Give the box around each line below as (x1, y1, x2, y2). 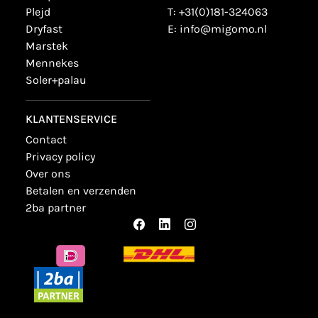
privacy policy (32, 150, 95, 163)
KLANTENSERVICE (26, 112, 117, 126)
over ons (33, 167, 70, 180)
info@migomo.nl (180, 22, 267, 35)
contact (33, 133, 67, 146)
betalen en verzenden (33, 184, 136, 197)
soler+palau (33, 73, 87, 87)
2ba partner (32, 201, 86, 214)
